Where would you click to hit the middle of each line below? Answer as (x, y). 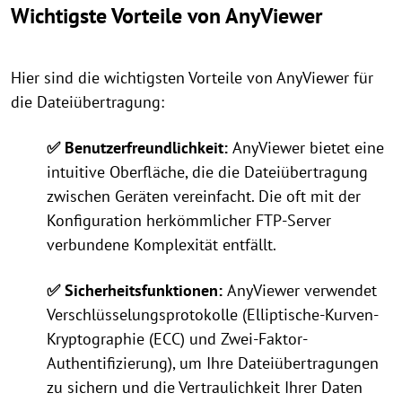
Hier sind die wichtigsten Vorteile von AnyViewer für (192, 78)
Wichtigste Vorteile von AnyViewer (166, 16)
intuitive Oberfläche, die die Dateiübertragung (207, 172)
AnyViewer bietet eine (308, 148)
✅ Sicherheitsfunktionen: (137, 290)
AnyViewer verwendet (302, 290)
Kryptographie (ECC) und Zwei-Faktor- (177, 339)
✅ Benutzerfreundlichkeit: (140, 148)
